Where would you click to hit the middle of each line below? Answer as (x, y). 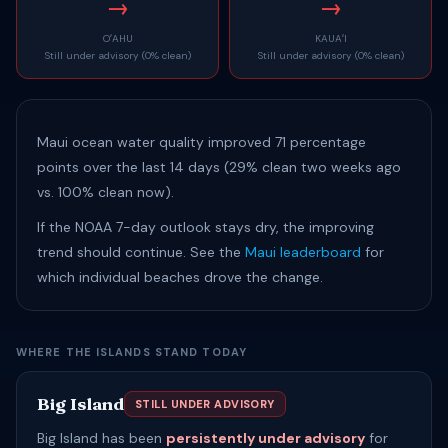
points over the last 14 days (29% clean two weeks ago (219, 167)
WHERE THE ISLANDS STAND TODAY (131, 352)
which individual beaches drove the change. (180, 277)
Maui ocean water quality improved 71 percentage (201, 142)
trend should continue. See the (141, 252)
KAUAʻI (330, 38)
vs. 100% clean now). (105, 192)
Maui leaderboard (303, 252)
